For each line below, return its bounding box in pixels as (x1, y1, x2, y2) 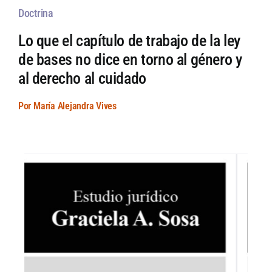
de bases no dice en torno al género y (18, 50, 242, 69)
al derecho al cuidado (18, 69, 146, 88)
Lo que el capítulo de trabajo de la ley (18, 32, 240, 50)
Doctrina (18, 7, 53, 20)
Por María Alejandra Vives (18, 100, 117, 112)
